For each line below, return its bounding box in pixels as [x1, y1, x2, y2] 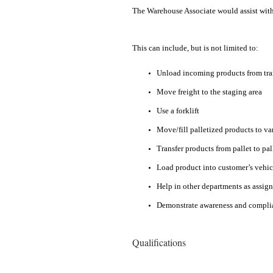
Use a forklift [157, 106, 199, 116]
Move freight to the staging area [157, 87, 262, 97]
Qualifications [132, 236, 186, 249]
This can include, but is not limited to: [132, 43, 258, 53]
